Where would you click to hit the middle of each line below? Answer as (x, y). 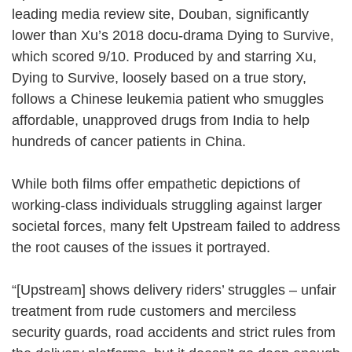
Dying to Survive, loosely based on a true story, (159, 77)
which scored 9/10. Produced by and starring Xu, (164, 56)
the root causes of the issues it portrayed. (150, 247)
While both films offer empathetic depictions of (156, 183)
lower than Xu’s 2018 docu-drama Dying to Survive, (173, 35)
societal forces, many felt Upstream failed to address (176, 226)
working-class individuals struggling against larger (167, 205)
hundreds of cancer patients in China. (138, 141)
